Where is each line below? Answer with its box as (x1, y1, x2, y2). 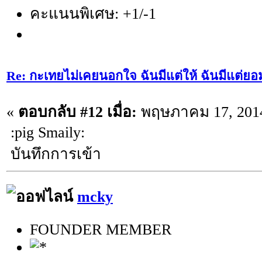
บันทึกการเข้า (6, 145, 101, 163)
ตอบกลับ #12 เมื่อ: (18, 103, 137, 120)
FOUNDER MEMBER (30, 221, 171, 239)
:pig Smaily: (6, 123, 85, 141)
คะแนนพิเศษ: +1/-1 (30, 5, 156, 23)
